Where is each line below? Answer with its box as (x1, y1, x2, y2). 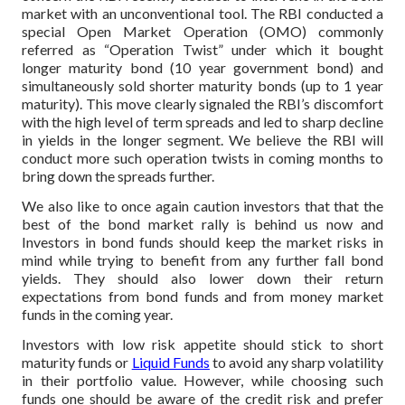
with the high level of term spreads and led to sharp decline (22, 113, 383, 131)
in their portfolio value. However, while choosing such (22, 371, 383, 389)
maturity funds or (22, 353, 132, 371)
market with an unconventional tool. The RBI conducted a (22, 5, 383, 23)
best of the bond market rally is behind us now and (22, 214, 383, 232)
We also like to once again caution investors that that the (22, 196, 383, 214)
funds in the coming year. (22, 305, 173, 323)
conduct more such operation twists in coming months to (22, 149, 383, 167)
